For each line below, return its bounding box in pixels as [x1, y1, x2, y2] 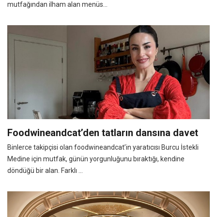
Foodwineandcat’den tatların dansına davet [7, 126, 198, 139]
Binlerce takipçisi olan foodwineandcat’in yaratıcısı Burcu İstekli [7, 143, 199, 151]
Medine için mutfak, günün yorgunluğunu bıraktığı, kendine [7, 155, 185, 163]
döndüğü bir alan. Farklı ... [7, 166, 83, 174]
